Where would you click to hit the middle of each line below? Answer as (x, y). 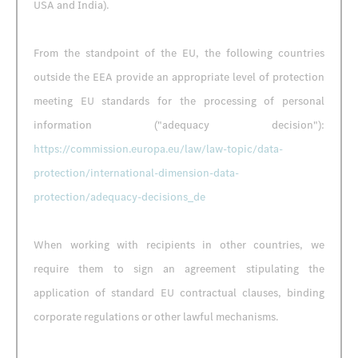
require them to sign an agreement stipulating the (179, 269)
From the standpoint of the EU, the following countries (179, 53)
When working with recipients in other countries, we (179, 245)
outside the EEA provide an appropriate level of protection (179, 77)
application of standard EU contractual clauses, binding (179, 293)
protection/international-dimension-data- (136, 173)
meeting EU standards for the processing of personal (179, 101)
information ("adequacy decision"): (179, 125)
